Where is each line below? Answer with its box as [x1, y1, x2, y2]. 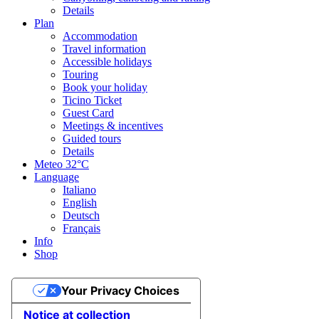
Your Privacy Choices [61, 283, 179, 298]
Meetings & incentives [63, 120, 163, 132]
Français [63, 222, 100, 235]
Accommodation [63, 30, 137, 43]
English [63, 197, 97, 209]
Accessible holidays [63, 56, 152, 68]
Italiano [63, 184, 96, 197]
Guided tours [63, 132, 121, 145]
